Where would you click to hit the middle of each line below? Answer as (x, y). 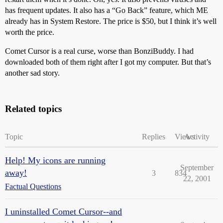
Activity (197, 137)
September (197, 167)
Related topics (33, 109)
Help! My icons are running (55, 160)
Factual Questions (33, 186)
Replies (154, 137)
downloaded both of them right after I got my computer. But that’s (108, 62)
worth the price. (30, 32)
